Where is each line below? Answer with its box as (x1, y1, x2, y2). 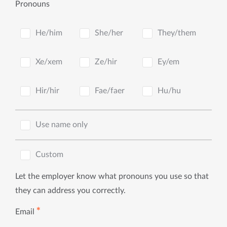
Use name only (35, 121, 88, 129)
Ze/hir (95, 58, 117, 66)
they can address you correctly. (15, 186, 126, 195)
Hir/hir (35, 87, 59, 95)
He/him (35, 29, 62, 37)
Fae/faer (95, 87, 125, 95)
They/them (158, 29, 196, 37)
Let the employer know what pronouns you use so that (15, 172, 209, 180)
